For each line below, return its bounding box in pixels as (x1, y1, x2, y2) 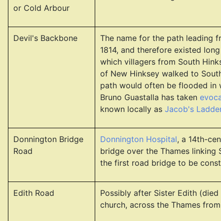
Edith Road (13, 188, 54, 198)
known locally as (100, 104, 165, 114)
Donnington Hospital (100, 134, 177, 144)
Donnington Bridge (13, 134, 83, 144)
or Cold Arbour (13, 3, 70, 13)
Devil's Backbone (13, 33, 77, 43)
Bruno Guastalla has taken (100, 92, 200, 102)
